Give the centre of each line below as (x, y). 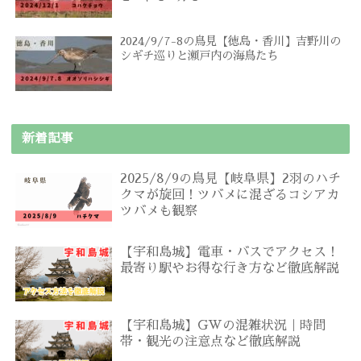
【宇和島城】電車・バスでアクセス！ (230, 253)
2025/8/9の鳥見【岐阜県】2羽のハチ (231, 179)
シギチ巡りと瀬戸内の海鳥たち (199, 56)
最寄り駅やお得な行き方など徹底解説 (230, 269)
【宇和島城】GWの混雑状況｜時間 (223, 325)
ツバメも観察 (159, 212)
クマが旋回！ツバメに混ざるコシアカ (230, 195)
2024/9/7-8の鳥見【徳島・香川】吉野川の (231, 41)
